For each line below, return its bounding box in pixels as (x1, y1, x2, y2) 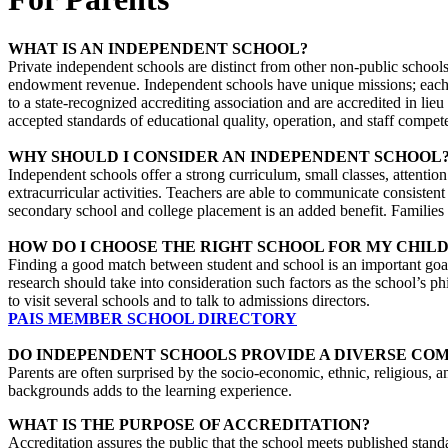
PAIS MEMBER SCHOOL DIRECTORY (8, 309, 297, 327)
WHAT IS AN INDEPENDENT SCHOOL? (8, 39, 308, 57)
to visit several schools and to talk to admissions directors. (8, 291, 370, 309)
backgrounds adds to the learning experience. (8, 381, 292, 399)
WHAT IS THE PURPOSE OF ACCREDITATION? (8, 415, 370, 433)
